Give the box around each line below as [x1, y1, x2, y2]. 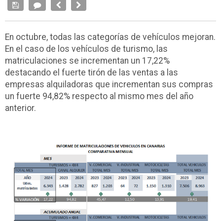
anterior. [5, 103, 36, 113]
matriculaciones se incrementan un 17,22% [5, 55, 170, 66]
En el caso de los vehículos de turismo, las [5, 43, 168, 54]
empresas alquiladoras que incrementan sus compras [5, 79, 213, 89]
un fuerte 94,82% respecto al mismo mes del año [5, 91, 193, 101]
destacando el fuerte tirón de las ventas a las [5, 67, 178, 77]
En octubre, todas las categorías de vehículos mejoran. [5, 32, 216, 42]
